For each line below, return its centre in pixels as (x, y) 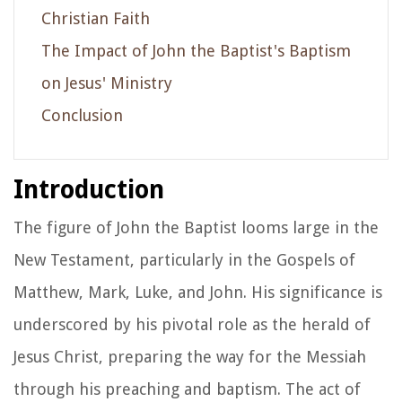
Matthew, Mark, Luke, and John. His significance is (198, 292)
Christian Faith (96, 18)
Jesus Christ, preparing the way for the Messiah (190, 356)
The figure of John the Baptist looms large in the (196, 227)
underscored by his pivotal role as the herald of (192, 324)
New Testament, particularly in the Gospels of (184, 259)
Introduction (89, 189)
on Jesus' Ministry (107, 83)
